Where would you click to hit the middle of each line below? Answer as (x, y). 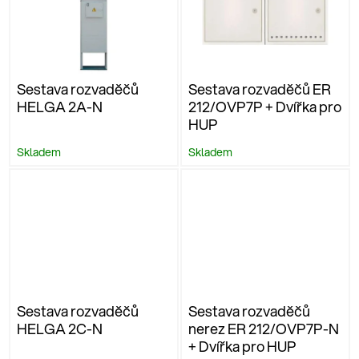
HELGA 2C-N (60, 328)
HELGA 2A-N (60, 107)
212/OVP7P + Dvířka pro (265, 107)
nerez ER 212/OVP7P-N (264, 328)
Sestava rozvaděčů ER (260, 89)
